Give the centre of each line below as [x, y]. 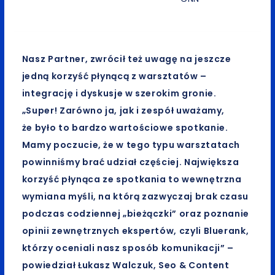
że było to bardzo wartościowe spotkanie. [125, 128]
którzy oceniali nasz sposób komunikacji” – [128, 248]
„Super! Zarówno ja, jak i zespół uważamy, [123, 111]
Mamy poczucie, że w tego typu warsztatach [131, 145]
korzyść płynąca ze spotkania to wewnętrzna [132, 180]
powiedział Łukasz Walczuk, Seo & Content [126, 265]
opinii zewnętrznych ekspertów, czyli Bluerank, [135, 231]
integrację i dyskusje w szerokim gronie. [119, 94]
